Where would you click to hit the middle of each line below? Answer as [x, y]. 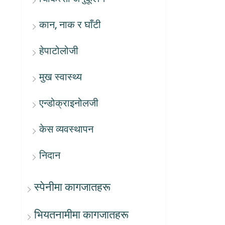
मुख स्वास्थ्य [61, 77]
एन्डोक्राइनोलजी [69, 103]
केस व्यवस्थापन [66, 129]
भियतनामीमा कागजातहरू [81, 215]
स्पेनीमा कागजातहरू [72, 187]
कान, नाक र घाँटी [70, 25]
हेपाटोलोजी [59, 51]
